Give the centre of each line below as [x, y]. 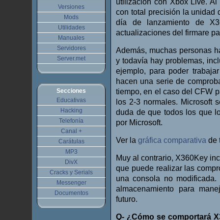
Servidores [71, 48]
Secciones [71, 91]
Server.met [71, 58]
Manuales [71, 38]
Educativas [71, 100]
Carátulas [71, 141]
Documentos [71, 193]
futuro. [127, 199]
